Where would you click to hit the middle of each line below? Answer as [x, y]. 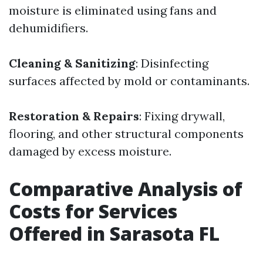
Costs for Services [93, 211]
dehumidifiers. [48, 28]
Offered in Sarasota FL [114, 233]
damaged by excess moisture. [90, 151]
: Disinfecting [172, 63]
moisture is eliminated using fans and [113, 10]
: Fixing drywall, [182, 116]
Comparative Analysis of [126, 189]
